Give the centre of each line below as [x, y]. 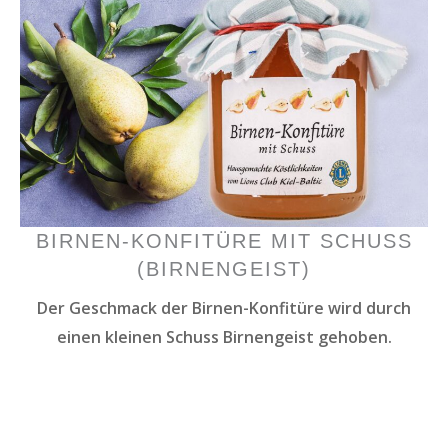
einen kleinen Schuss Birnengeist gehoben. [224, 336]
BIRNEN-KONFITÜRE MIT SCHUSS [224, 240]
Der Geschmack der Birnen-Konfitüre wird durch [224, 307]
